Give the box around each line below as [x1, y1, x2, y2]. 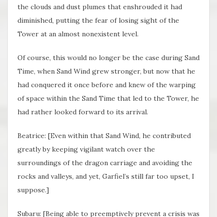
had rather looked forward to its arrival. [17, 108, 150, 117]
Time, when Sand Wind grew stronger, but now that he [17, 67, 195, 76]
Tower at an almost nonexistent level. [17, 30, 139, 39]
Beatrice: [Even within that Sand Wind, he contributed [17, 131, 191, 140]
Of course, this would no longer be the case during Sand [17, 53, 200, 62]
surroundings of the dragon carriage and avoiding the [17, 158, 192, 168]
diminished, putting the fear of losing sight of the [17, 16, 179, 25]
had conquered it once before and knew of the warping [17, 80, 196, 90]
